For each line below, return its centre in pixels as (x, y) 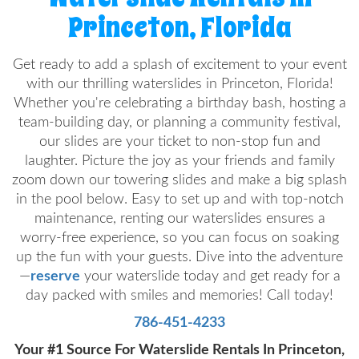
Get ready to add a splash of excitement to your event (179, 65)
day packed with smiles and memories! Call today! (179, 295)
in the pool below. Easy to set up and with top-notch (179, 199)
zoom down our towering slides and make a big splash (179, 180)
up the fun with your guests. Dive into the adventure (179, 257)
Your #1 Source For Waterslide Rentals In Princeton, (179, 350)
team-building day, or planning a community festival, (179, 122)
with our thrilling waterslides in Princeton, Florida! (179, 84)
